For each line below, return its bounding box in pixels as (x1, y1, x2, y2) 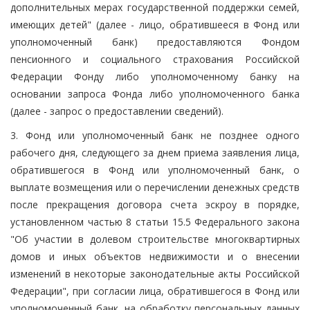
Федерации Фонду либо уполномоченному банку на (10, 69, 300, 83)
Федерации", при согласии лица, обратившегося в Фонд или (10, 284, 300, 298)
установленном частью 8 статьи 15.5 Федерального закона (10, 215, 300, 228)
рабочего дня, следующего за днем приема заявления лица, (10, 145, 300, 159)
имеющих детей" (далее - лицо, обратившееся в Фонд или (10, 17, 300, 31)
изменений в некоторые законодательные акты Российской (10, 266, 300, 280)
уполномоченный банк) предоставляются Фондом (10, 35, 300, 48)
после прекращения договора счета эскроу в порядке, (10, 197, 300, 211)
